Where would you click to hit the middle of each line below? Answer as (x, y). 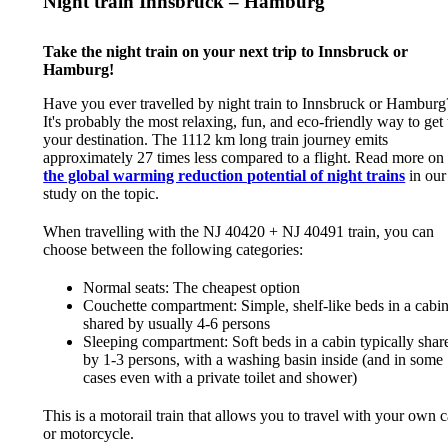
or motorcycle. (89, 433)
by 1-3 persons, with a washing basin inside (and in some (263, 359)
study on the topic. (101, 193)
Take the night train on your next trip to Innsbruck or (226, 51)
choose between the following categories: (173, 249)
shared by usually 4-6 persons (177, 323)
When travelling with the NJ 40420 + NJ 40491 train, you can (239, 231)
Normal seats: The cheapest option (192, 287)
